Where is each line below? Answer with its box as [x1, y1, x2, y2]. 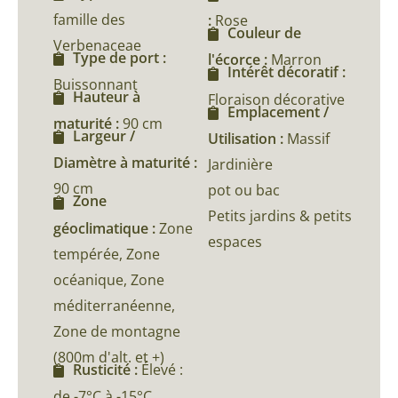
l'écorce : [208, 50, 271, 70]
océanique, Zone [53, 269, 164, 290]
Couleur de [227, 23, 301, 44]
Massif [287, 128, 330, 148]
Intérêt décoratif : [227, 62, 346, 83]
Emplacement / [227, 101, 329, 122]
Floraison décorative [208, 89, 345, 109]
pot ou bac [208, 179, 280, 200]
